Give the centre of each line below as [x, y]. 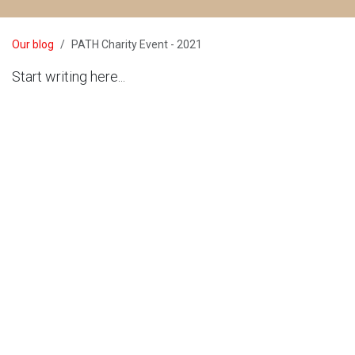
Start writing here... [69, 76]
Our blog [33, 44]
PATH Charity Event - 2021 [137, 44]
